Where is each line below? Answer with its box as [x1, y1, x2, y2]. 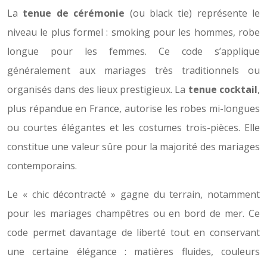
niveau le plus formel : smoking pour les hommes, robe [7, 26, 260, 39]
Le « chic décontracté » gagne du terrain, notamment [7, 188, 260, 201]
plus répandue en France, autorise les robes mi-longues [7, 102, 260, 116]
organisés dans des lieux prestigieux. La [7, 83, 188, 97]
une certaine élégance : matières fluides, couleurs [7, 245, 260, 259]
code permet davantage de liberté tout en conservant [7, 226, 260, 240]
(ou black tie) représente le [125, 7, 260, 20]
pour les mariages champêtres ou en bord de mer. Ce [7, 207, 260, 221]
